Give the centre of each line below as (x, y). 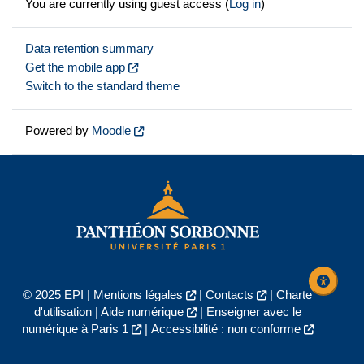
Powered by (58, 131)
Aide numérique (142, 312)
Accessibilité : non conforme (225, 329)
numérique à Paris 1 (75, 329)
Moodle (111, 131)
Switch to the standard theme (102, 86)
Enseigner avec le (253, 312)
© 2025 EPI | (58, 295)
